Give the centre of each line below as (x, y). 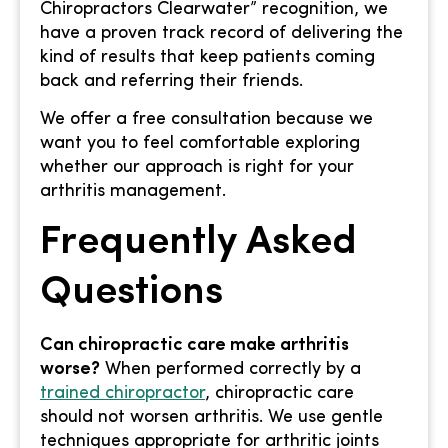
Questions (131, 293)
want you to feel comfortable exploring (200, 143)
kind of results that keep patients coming (207, 57)
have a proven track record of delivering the (221, 33)
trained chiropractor (122, 394)
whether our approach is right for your (197, 167)
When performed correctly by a (230, 370)
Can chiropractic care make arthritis (194, 346)
